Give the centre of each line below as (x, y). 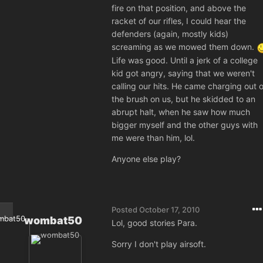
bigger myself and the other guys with (185, 124)
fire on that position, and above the (179, 8)
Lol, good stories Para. (154, 223)
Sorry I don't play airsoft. (159, 244)
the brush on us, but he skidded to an (183, 99)
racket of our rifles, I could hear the (179, 21)
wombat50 (53, 221)
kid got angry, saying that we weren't (183, 73)
